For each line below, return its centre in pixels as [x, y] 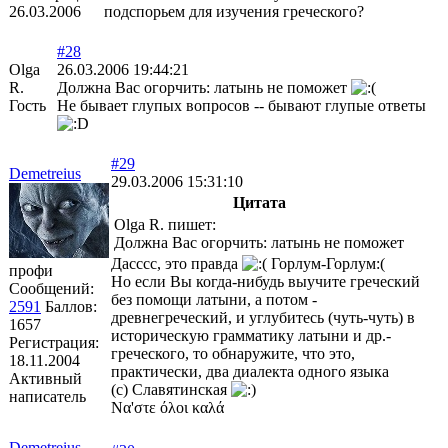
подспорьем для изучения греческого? [234, 11]
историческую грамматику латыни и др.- [251, 335]
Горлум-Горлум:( [326, 263]
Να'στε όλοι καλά [167, 407]
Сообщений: [51, 288]
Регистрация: [54, 342]
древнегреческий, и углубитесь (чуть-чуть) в [263, 317]
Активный [45, 378]
